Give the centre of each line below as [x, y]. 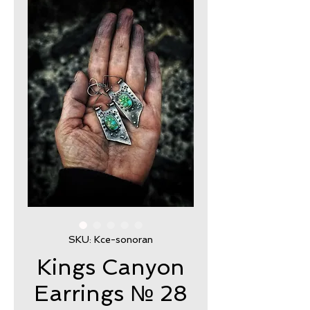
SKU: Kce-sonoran [111, 239]
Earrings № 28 [111, 293]
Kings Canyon [111, 267]
